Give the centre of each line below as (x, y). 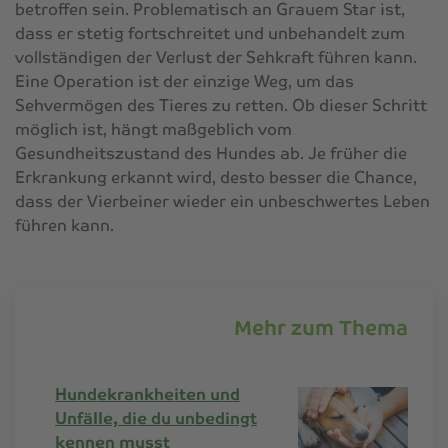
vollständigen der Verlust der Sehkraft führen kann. (216, 57)
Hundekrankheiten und (147, 394)
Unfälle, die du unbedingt (156, 418)
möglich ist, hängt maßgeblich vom (153, 129)
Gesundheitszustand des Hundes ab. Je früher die (211, 153)
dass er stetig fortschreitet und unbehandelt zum (210, 33)
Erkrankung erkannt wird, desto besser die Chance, (216, 177)
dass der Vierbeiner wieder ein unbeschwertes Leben (222, 201)
